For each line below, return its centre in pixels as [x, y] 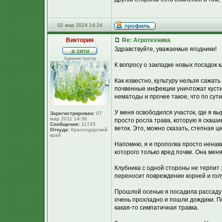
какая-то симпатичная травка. [157, 208]
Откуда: [60, 130]
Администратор [80, 58]
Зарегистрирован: [72, 113]
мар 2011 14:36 [69, 119]
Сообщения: [65, 124]
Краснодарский [88, 130]
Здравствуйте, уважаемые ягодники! [166, 49]
